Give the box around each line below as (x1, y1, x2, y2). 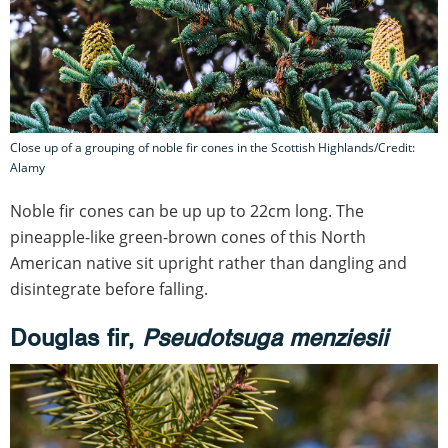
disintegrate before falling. (10, 277, 208, 300)
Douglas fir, (10, 321, 142, 353)
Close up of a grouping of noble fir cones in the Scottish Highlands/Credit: (10, 138, 415, 156)
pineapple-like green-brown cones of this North (10, 225, 366, 248)
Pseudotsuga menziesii (142, 321, 388, 353)
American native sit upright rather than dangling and (10, 251, 407, 274)
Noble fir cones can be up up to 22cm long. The (10, 199, 364, 222)
